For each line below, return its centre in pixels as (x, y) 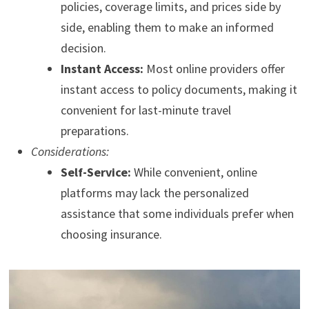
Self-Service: (96, 172)
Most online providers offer (214, 69)
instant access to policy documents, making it (179, 90)
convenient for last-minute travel (146, 110)
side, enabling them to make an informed (167, 28)
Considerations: (70, 152)
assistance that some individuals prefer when (177, 214)
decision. (83, 48)
